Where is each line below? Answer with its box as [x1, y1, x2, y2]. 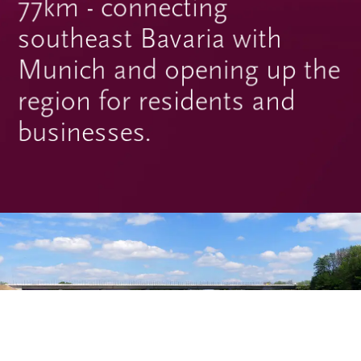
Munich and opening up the [16, 52, 342, 86]
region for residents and [16, 84, 297, 118]
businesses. [16, 115, 151, 149]
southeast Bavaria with [16, 21, 283, 55]
